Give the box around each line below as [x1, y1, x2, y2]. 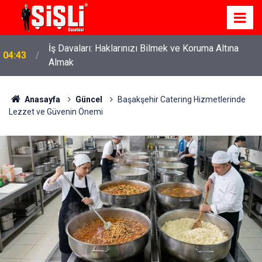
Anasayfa [22, 95, 60, 104]
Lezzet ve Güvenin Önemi [9, 107, 103, 116]
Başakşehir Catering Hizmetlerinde [117, 95, 246, 104]
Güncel [75, 95, 102, 104]
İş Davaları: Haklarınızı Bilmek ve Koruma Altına [49, 43, 239, 54]
